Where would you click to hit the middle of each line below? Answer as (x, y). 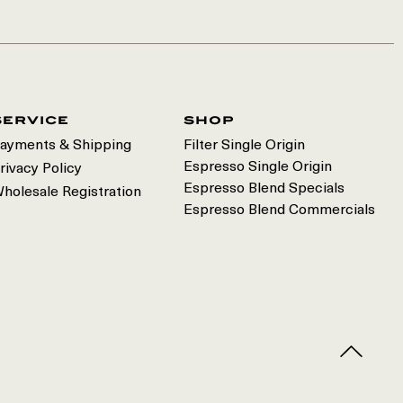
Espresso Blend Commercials (279, 210)
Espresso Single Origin (258, 167)
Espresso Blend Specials (264, 189)
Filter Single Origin (244, 146)
